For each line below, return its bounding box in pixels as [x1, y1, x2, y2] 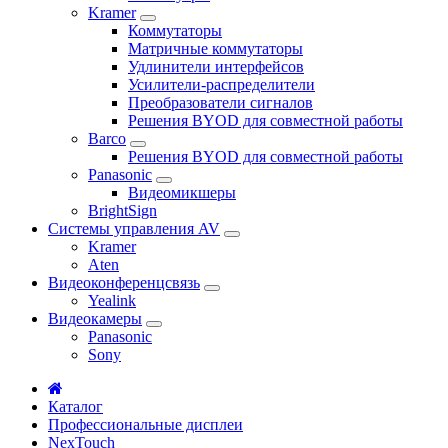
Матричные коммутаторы [128, 39, 303, 57]
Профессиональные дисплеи [48, 415, 243, 433]
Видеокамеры [48, 309, 142, 327]
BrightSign [88, 201, 157, 219]
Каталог [48, 397, 103, 415]
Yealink [88, 291, 136, 309]
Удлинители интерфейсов [128, 57, 304, 75]
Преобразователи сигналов [128, 93, 313, 111]
